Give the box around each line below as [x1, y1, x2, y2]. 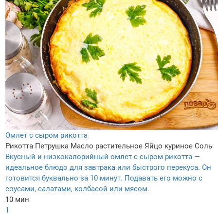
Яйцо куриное [145, 142, 193, 151]
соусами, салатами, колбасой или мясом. [5, 184, 149, 194]
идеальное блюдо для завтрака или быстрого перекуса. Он [5, 163, 211, 172]
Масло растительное [71, 142, 143, 151]
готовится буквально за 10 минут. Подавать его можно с [5, 174, 202, 183]
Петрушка [35, 142, 69, 151]
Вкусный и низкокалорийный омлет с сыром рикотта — [5, 152, 200, 162]
